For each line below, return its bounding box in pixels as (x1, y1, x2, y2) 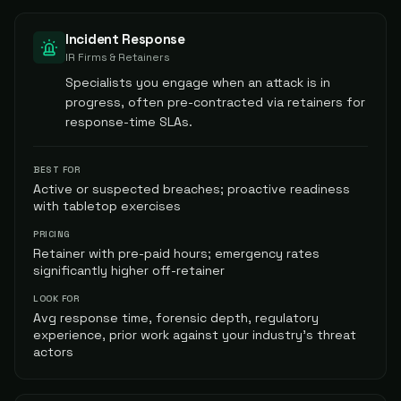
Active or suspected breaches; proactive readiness (33, 181, 350, 197)
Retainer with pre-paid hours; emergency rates (33, 245, 320, 261)
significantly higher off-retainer (33, 262, 225, 278)
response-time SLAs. (65, 114, 192, 130)
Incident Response (65, 30, 185, 47)
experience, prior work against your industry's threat (33, 327, 356, 343)
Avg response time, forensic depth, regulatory (33, 310, 319, 326)
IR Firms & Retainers (65, 50, 170, 64)
